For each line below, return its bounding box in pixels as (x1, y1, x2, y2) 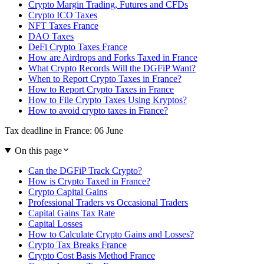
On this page (14, 145, 62, 156)
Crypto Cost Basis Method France (28, 250, 155, 260)
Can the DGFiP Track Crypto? (28, 165, 142, 176)
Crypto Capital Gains (28, 186, 107, 197)
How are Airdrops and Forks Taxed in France (28, 52, 197, 62)
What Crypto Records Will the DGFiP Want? (28, 62, 196, 73)
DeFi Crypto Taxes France (28, 41, 127, 52)
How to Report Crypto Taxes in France (28, 84, 174, 94)
